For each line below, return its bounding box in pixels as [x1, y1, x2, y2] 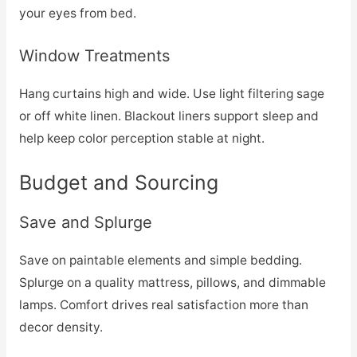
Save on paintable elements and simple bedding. [18, 252, 302, 268]
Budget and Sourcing [18, 170, 218, 194]
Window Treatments [18, 45, 170, 65]
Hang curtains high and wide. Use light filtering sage [18, 85, 324, 101]
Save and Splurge [18, 212, 152, 232]
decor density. [18, 319, 103, 335]
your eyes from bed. [18, 6, 136, 22]
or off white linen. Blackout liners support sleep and [18, 108, 319, 124]
